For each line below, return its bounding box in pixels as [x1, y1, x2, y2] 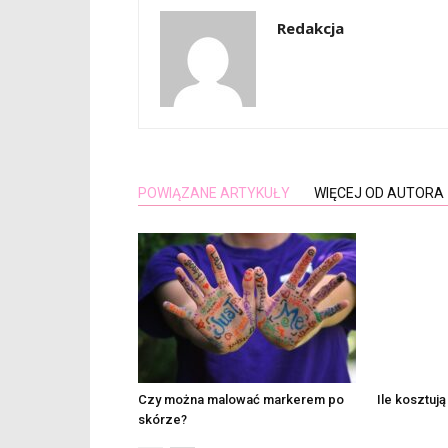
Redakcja [277, 18, 344, 38]
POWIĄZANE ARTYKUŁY [138, 185, 290, 201]
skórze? [138, 412, 187, 427]
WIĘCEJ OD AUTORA [314, 185, 444, 201]
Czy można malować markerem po [138, 392, 344, 407]
